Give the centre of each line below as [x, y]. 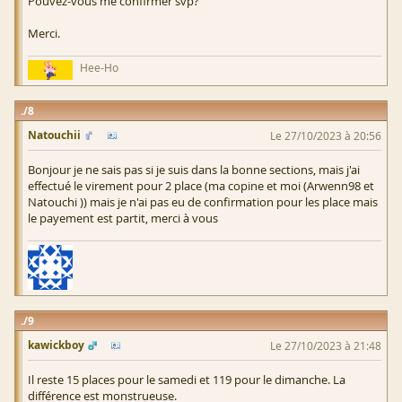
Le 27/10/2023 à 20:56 [326, 135]
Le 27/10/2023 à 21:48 [326, 345]
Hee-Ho [99, 68]
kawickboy [56, 345]
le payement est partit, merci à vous [123, 218]
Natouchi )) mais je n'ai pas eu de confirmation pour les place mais [203, 201]
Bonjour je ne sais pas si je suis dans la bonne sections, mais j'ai [194, 169]
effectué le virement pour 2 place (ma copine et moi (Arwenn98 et [201, 185]
